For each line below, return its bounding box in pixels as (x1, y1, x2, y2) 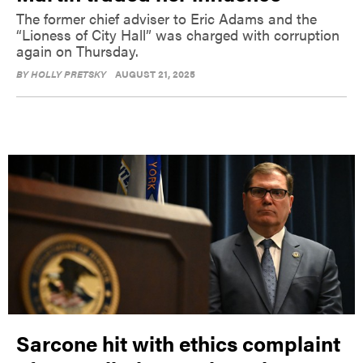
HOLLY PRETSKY (31, 66, 106, 82)
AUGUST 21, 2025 (115, 66, 195, 82)
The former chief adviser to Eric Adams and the (16, 8, 317, 29)
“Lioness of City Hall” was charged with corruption (16, 24, 340, 45)
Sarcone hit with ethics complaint (16, 327, 340, 358)
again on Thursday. (16, 41, 139, 62)
